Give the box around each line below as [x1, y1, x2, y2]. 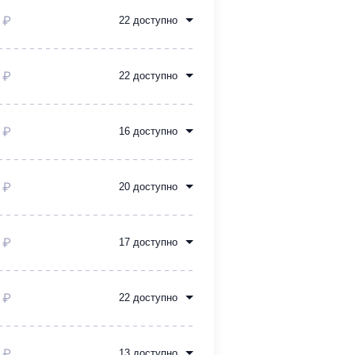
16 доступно [119, 125, 177, 138]
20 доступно [119, 181, 177, 193]
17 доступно [119, 236, 177, 249]
